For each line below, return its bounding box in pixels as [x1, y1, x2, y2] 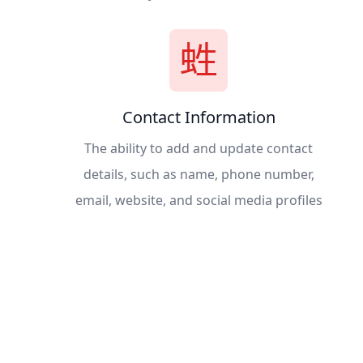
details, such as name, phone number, [83, 164, 314, 183]
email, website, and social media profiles [75, 190, 322, 209]
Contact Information [122, 105, 275, 128]
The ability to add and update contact [84, 139, 314, 157]
